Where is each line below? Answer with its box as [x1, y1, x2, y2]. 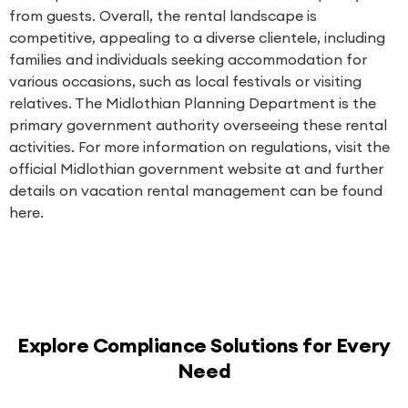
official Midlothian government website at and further [9, 159, 383, 178]
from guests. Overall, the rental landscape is [9, 6, 317, 25]
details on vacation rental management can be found [9, 181, 382, 199]
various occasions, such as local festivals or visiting [9, 72, 362, 90]
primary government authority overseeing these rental [9, 116, 387, 134]
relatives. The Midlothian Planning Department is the [9, 94, 376, 112]
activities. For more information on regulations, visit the [9, 138, 390, 156]
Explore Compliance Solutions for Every [17, 332, 391, 358]
